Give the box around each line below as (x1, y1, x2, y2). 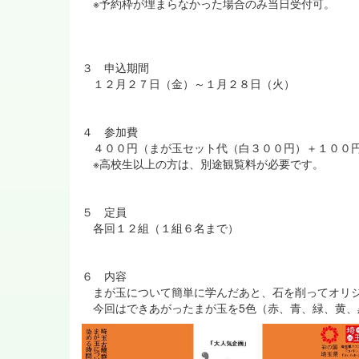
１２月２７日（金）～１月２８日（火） (82, 75, 295, 92)
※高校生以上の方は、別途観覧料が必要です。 (82, 155, 324, 172)
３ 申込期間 (82, 59, 149, 76)
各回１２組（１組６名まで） (82, 220, 239, 236)
